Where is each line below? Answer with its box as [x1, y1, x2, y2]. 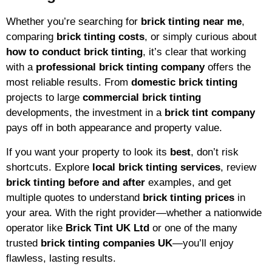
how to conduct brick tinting [6, 46, 143, 58]
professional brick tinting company [36, 61, 205, 73]
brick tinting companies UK [41, 237, 172, 249]
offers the [205, 61, 251, 73]
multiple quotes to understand [6, 191, 143, 203]
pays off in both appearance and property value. [6, 122, 222, 134]
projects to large [6, 92, 83, 104]
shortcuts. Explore [6, 161, 92, 173]
